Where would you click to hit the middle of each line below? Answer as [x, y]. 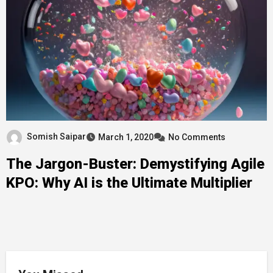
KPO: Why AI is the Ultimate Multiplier [129, 183]
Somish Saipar [56, 136]
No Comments [197, 137]
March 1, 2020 [126, 137]
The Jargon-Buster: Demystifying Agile [135, 164]
